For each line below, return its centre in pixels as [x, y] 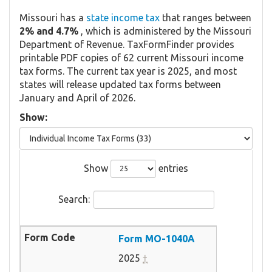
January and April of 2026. [77, 97]
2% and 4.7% [49, 31]
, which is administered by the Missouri [165, 31]
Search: [74, 199]
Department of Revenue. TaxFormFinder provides [127, 44]
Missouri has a [53, 17]
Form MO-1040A [157, 238]
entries [172, 168]
